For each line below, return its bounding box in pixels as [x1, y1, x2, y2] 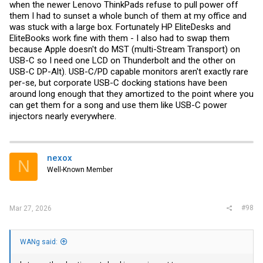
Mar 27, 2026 [9, 204, 52, 213]
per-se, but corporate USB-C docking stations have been [9, 77, 227, 88]
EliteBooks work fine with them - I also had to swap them [9, 32, 230, 43]
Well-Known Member [47, 165, 113, 174]
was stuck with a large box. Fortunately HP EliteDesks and [9, 21, 231, 32]
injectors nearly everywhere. [9, 110, 116, 122]
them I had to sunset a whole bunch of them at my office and [9, 10, 247, 21]
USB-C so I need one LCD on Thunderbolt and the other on [9, 55, 235, 66]
